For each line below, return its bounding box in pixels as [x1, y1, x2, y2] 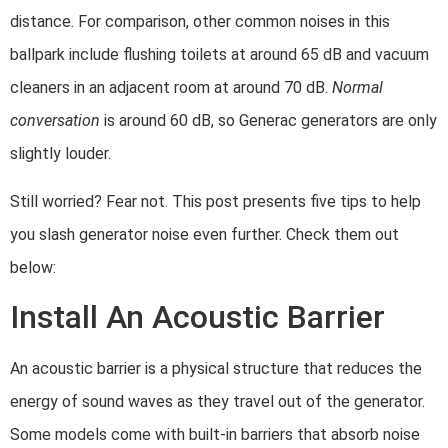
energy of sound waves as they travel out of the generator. [10, 392, 425, 412]
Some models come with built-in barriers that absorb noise [10, 425, 420, 445]
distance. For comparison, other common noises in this [10, 12, 390, 32]
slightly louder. [10, 144, 115, 164]
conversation [10, 111, 100, 131]
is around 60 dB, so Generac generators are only [100, 111, 437, 131]
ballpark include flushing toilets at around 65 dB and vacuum [10, 45, 429, 65]
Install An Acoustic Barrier [10, 298, 393, 337]
